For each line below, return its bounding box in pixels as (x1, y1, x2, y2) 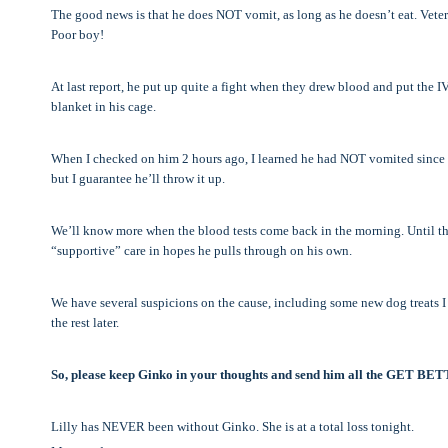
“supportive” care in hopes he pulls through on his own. (51, 243, 352, 259)
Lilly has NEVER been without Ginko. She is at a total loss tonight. (51, 419, 414, 435)
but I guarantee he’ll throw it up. (51, 171, 225, 187)
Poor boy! (51, 27, 104, 43)
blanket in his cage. (51, 99, 156, 115)
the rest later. (51, 315, 119, 331)
